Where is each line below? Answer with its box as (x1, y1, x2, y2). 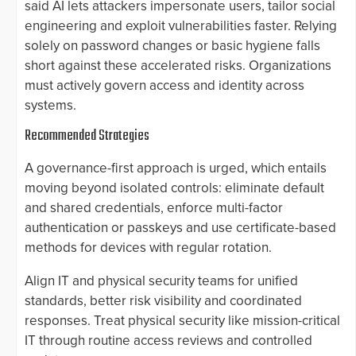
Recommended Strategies (25, 124, 149, 148)
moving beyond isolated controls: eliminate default (25, 179, 324, 196)
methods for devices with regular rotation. (25, 238, 272, 256)
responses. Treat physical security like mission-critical (25, 311, 340, 329)
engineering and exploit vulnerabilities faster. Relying (25, 17, 337, 34)
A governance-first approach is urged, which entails (25, 159, 327, 176)
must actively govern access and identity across (25, 76, 304, 94)
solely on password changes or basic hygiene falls (25, 37, 320, 54)
